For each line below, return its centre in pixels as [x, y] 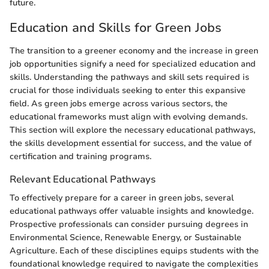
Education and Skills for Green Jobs [116, 28]
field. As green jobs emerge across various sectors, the [119, 103]
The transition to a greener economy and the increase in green [134, 50]
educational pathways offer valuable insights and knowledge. [131, 211]
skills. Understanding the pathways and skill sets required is [129, 77]
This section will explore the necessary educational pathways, [132, 130]
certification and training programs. [80, 156]
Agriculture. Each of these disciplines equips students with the [134, 251]
